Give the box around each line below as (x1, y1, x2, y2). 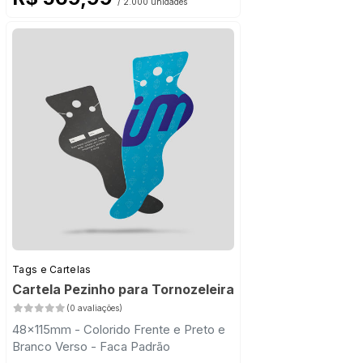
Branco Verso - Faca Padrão (12, 339, 170, 355)
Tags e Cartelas (12, 263, 92, 276)
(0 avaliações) (66, 303, 122, 314)
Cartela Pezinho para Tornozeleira (12, 281, 234, 298)
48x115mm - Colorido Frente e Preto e (12, 322, 225, 338)
